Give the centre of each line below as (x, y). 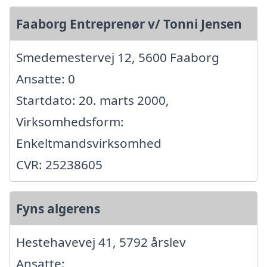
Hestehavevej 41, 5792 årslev (101, 242)
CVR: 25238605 (59, 165)
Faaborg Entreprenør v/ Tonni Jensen (129, 24)
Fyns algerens (58, 209)
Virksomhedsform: (70, 122)
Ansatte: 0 (46, 79)
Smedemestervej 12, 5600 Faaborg (118, 58)
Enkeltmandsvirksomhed (89, 143)
